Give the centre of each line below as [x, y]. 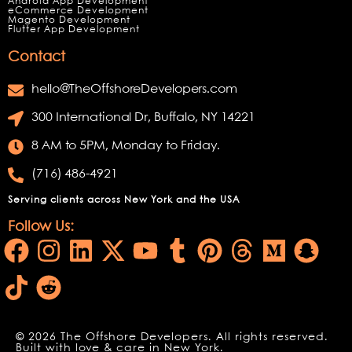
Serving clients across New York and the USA [124, 200]
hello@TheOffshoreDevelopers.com [134, 89]
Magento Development [69, 20]
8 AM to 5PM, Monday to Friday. [126, 146]
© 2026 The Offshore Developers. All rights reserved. [172, 337]
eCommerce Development [78, 11]
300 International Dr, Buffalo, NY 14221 [144, 117]
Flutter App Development [74, 29]
